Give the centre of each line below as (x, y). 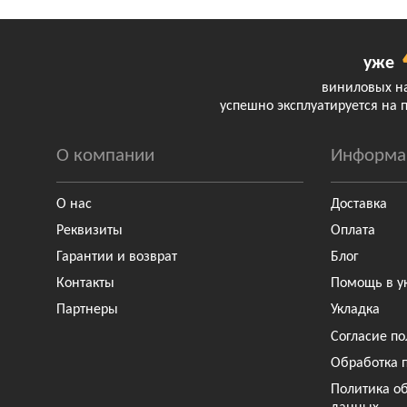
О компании (105, 155)
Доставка (359, 204)
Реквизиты (89, 230)
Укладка (356, 310)
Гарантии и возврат (117, 258)
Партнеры (87, 310)
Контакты (85, 284)
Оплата (353, 230)
